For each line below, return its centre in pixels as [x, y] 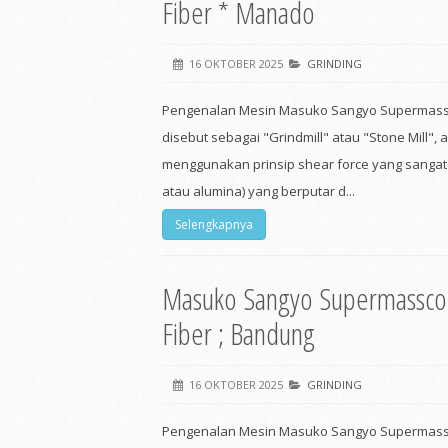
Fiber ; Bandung [238, 333]
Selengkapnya [214, 224]
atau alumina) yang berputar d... [258, 191]
